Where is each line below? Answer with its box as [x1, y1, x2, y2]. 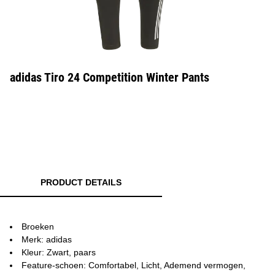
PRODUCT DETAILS [41, 177, 122, 187]
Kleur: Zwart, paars [21, 247, 96, 257]
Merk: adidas [21, 234, 72, 244]
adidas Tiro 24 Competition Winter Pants [10, 70, 209, 85]
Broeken [21, 222, 54, 231]
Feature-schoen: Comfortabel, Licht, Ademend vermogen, [21, 260, 246, 270]
